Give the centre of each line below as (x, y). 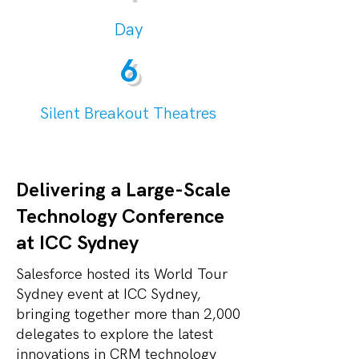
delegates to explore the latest (115, 335)
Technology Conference (120, 217)
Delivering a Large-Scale (123, 190)
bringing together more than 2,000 (128, 315)
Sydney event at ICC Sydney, (109, 294)
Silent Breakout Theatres (128, 114)
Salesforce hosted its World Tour (122, 274)
